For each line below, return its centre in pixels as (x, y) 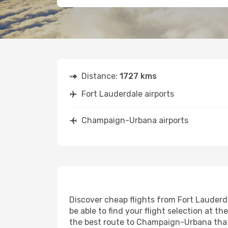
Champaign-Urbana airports (135, 120)
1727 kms (138, 76)
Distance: (101, 76)
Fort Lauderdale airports (128, 94)
